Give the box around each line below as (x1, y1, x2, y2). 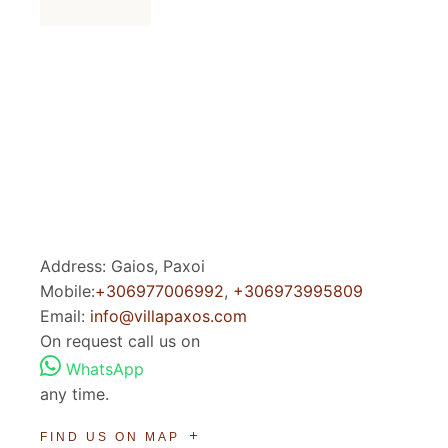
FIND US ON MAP (40, 429, 181, 444)
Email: (40, 306, 91, 327)
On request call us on (40, 331, 201, 352)
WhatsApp (61, 359, 145, 380)
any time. (40, 384, 110, 405)
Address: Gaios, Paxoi (40, 256, 206, 277)
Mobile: (40, 281, 96, 302)
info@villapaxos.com (90, 306, 248, 327)
